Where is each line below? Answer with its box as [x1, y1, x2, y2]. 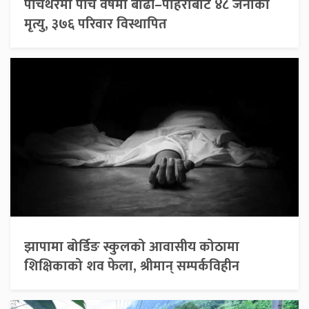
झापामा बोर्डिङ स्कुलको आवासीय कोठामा [24, 235, 239, 259]
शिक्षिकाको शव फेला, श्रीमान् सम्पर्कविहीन [24, 254, 239, 278]
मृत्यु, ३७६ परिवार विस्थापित [24, 12, 167, 36]
